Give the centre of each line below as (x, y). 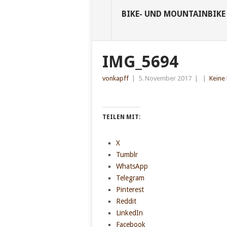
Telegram (130, 178)
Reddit (126, 201)
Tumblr (127, 155)
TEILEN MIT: (121, 117)
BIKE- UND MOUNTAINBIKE (174, 14)
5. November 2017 (165, 79)
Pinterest (130, 190)
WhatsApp (132, 166)
